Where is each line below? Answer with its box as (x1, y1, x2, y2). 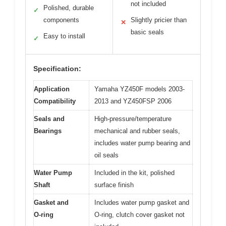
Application (34, 85, 70, 93)
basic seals (131, 28, 164, 36)
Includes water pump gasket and (94, 198, 189, 206)
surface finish (94, 181, 134, 189)
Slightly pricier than (131, 16, 187, 24)
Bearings (34, 127, 62, 135)
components (43, 16, 79, 24)
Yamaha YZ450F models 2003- (94, 85, 185, 93)
